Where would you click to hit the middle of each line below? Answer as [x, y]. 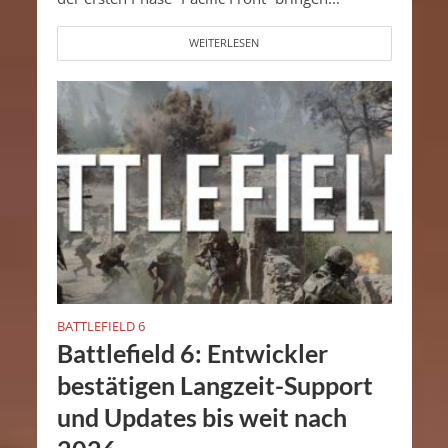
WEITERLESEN [224, 42]
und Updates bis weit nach [201, 417]
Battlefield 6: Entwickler [192, 353]
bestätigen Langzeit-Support [214, 385]
